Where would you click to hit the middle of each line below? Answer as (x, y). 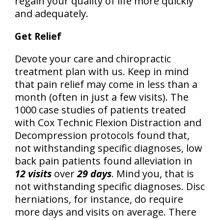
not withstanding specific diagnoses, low (109, 148)
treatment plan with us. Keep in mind (102, 71)
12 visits (33, 174)
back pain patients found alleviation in (104, 161)
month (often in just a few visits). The (102, 97)
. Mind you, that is (153, 174)
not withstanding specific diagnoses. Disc (110, 186)
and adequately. (52, 14)
